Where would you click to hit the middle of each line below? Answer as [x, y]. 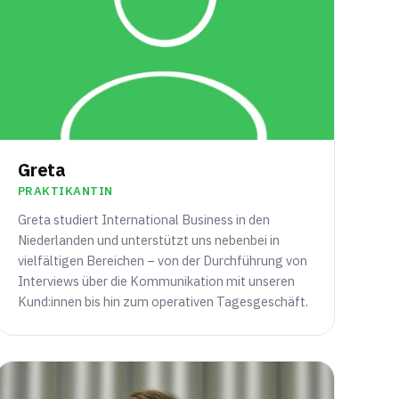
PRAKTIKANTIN [65, 191]
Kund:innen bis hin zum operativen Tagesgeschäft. [163, 302]
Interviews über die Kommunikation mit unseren [156, 281]
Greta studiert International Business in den [143, 220]
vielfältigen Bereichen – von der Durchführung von [162, 261]
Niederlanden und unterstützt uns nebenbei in [148, 240]
